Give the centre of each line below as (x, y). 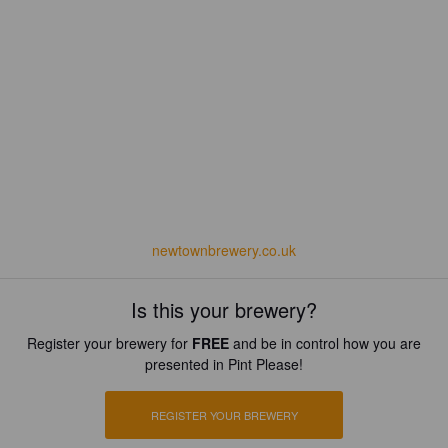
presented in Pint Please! (224, 364)
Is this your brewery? (224, 309)
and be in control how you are (325, 343)
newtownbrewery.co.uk (224, 250)
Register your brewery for (109, 343)
